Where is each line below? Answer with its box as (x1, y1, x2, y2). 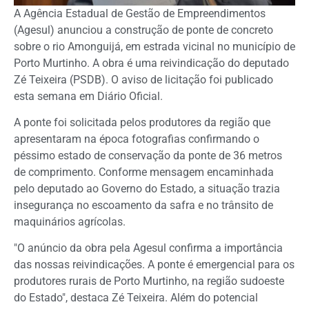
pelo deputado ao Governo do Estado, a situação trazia (14, 181, 280, 195)
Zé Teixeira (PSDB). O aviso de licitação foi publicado (14, 72, 273, 86)
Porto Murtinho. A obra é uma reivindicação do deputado (14, 56, 289, 70)
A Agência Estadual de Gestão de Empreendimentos (14, 6, 266, 20)
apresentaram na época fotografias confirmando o (14, 132, 259, 146)
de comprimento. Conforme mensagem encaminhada (14, 165, 274, 179)
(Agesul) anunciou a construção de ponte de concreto (14, 23, 273, 37)
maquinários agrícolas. (14, 215, 126, 228)
